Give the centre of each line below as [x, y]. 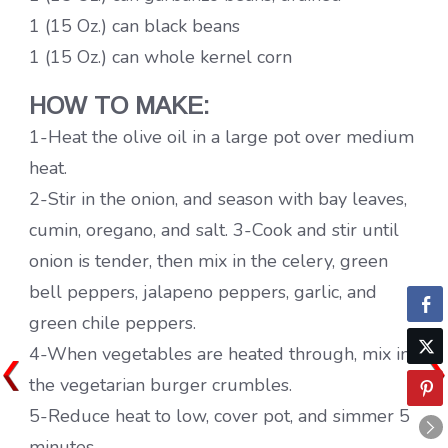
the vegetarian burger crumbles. [160, 384]
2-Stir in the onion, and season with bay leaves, [218, 198]
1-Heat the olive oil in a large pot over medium [221, 136]
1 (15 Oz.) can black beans [134, 25]
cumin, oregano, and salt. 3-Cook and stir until [214, 229]
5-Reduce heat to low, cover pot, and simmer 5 [219, 415]
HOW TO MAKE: [119, 105]
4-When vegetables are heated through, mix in [219, 353]
